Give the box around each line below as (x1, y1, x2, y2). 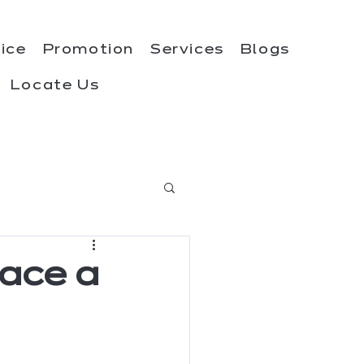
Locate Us (10, 80, 100, 93)
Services (149, 44, 224, 57)
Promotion (42, 44, 134, 57)
